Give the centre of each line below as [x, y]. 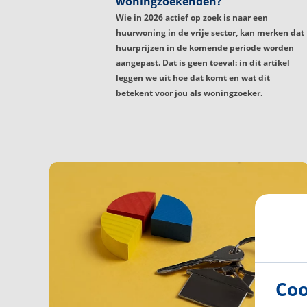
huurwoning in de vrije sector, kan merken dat [210, 33]
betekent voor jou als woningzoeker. [189, 93]
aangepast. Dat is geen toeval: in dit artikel [203, 63]
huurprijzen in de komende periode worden [205, 48]
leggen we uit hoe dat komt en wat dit [193, 78]
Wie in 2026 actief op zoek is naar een [192, 18]
